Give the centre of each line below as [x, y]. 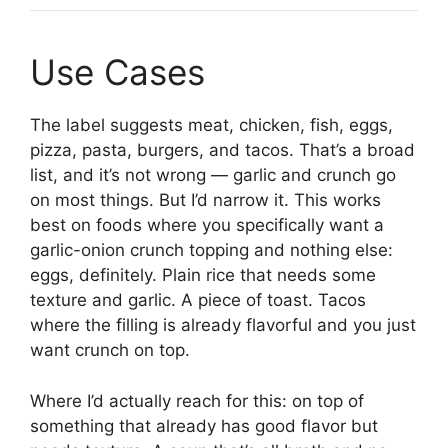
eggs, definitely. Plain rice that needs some [203, 275]
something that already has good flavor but [204, 425]
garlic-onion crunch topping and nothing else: [211, 250]
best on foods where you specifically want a [207, 225]
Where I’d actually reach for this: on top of [197, 400]
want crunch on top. [110, 350]
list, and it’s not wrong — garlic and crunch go [213, 175]
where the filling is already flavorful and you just [223, 325]
